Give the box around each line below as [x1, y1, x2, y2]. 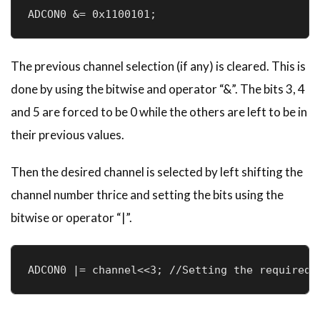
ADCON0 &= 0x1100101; [27, 7, 156, 21]
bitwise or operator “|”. [11, 209, 132, 225]
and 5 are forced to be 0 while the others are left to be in [11, 104, 307, 119]
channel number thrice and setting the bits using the [11, 186, 284, 202]
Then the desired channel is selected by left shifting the [11, 164, 303, 179]
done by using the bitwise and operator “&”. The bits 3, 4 [11, 81, 305, 96]
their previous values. [11, 126, 124, 142]
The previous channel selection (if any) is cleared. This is [11, 58, 306, 74]
